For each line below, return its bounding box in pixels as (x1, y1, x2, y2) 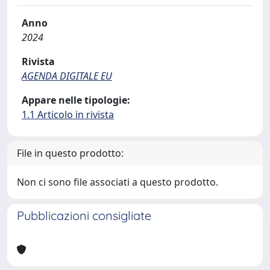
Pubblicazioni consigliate (17, 208, 151, 223)
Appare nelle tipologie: (22, 93, 130, 107)
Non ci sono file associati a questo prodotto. (17, 175, 218, 189)
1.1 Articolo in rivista (22, 108, 114, 121)
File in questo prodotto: (17, 146, 124, 160)
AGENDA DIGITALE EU (22, 69, 112, 83)
